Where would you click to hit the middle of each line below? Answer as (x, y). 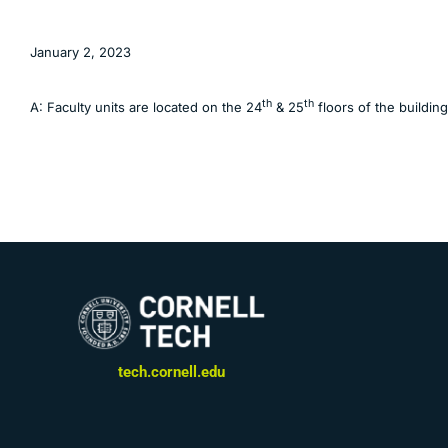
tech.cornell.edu (171, 373)
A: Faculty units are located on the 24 (146, 107)
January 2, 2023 (80, 52)
